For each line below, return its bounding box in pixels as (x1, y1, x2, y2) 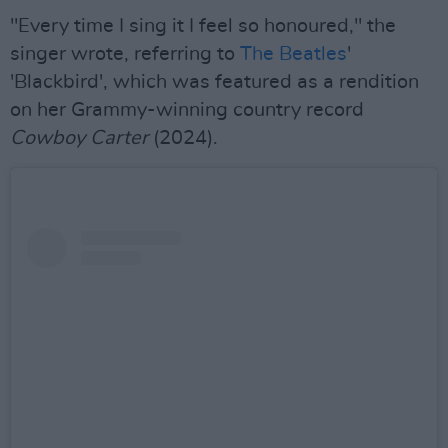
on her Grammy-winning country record (10, 100, 364, 120)
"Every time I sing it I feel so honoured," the (10, 16, 396, 36)
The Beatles (240, 44, 347, 64)
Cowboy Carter (10, 128, 148, 148)
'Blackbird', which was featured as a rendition (10, 72, 419, 92)
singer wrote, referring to (10, 44, 240, 64)
